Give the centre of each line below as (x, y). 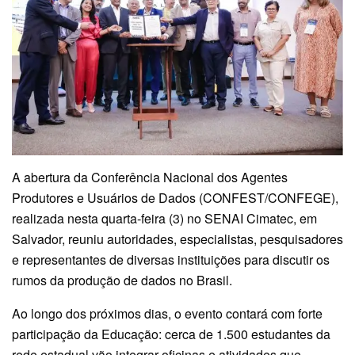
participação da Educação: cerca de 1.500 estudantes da (171, 334)
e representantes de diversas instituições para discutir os (171, 259)
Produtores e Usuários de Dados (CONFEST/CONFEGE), (175, 197)
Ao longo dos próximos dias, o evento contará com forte (167, 313)
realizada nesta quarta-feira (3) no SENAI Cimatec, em (164, 218)
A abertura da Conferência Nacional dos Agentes (150, 177)
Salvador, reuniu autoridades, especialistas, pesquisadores (177, 239)
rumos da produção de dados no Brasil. (122, 280)
